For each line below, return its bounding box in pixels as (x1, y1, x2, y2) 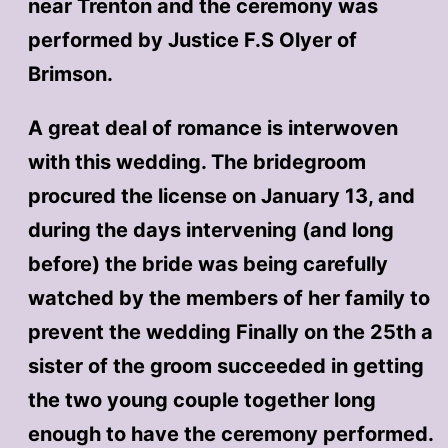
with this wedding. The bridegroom (27, 149, 366, 174)
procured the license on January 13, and (27, 183, 415, 208)
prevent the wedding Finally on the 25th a (27, 319, 433, 344)
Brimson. (27, 61, 113, 86)
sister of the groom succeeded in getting (27, 353, 424, 378)
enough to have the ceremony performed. (27, 421, 433, 446)
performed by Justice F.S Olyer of (27, 27, 357, 52)
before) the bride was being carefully (27, 251, 388, 276)
